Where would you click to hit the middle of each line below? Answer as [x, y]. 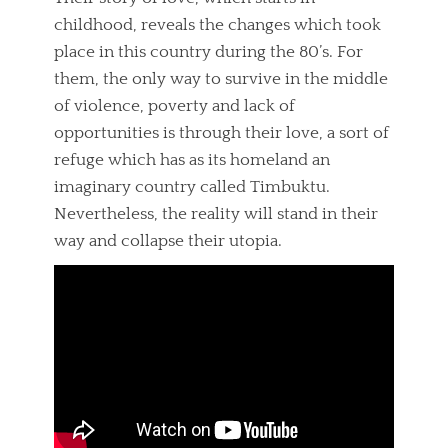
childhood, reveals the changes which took [217, 24]
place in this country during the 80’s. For [208, 51]
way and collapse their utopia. [168, 240]
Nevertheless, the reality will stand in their [216, 213]
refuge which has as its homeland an [192, 159]
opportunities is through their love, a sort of [221, 132]
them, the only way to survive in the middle [221, 78]
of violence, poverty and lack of [174, 105]
